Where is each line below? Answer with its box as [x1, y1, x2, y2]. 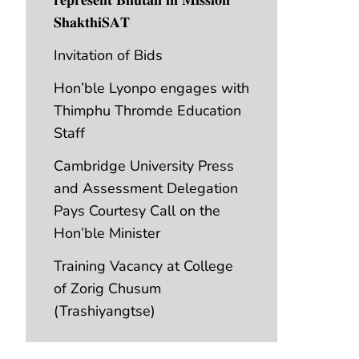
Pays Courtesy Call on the [54, 200, 220, 220]
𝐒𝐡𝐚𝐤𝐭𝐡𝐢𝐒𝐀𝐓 [54, 12, 130, 32]
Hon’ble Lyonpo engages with [54, 78, 249, 98]
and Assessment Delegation [54, 178, 238, 198]
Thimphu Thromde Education [54, 100, 241, 120]
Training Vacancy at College [54, 256, 233, 276]
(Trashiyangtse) [54, 301, 155, 321]
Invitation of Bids [54, 45, 163, 65]
